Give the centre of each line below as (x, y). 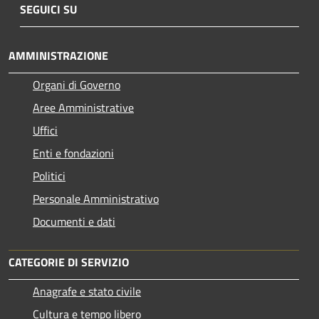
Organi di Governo (77, 85)
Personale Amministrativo (96, 199)
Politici (49, 176)
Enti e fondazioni (73, 153)
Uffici (45, 131)
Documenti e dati (74, 222)
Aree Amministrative (83, 108)
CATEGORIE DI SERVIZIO (69, 262)
